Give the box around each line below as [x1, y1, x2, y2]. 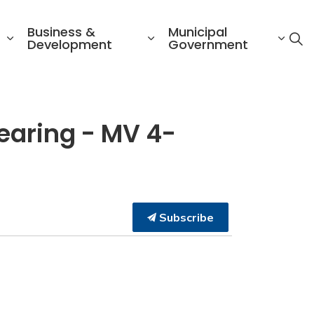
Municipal [168, 23, 228, 41]
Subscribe [156, 210, 214, 224]
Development [27, 36, 113, 53]
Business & [27, 23, 96, 41]
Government [168, 36, 249, 53]
